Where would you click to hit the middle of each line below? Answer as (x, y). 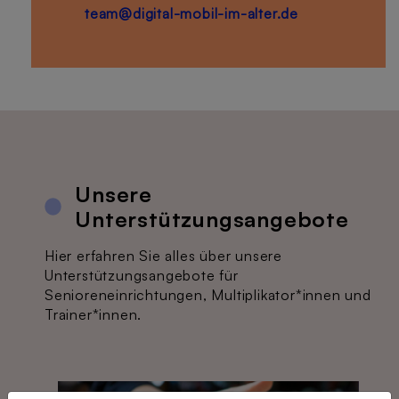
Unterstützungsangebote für (142, 275)
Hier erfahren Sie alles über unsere (164, 256)
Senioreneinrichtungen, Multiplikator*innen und (208, 295)
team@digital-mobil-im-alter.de (191, 13)
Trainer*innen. (94, 314)
